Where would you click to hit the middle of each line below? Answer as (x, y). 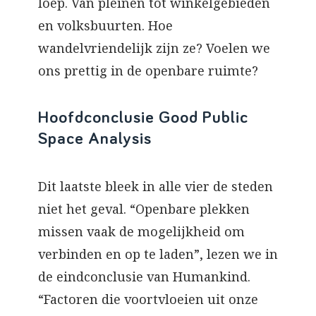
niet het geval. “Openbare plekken (144, 209)
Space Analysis (98, 139)
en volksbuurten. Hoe (105, 26)
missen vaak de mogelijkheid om (141, 232)
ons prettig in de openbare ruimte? (150, 71)
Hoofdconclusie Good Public (143, 118)
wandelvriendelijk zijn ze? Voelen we (154, 48)
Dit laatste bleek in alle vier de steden (156, 187)
